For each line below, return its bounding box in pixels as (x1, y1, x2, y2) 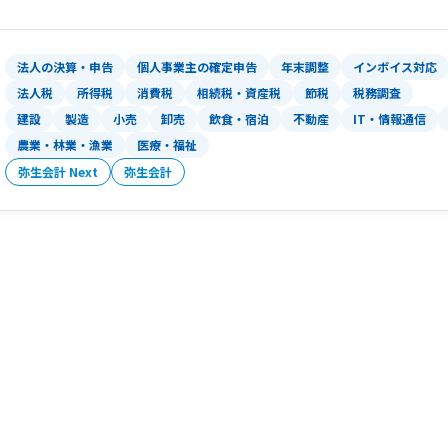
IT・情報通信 (353, 110, 426, 128)
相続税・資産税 (197, 84, 281, 102)
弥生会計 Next (18, 163, 98, 181)
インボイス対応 (353, 58, 437, 76)
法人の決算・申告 (17, 58, 113, 76)
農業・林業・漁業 (17, 136, 113, 154)
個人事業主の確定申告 (137, 58, 257, 76)
